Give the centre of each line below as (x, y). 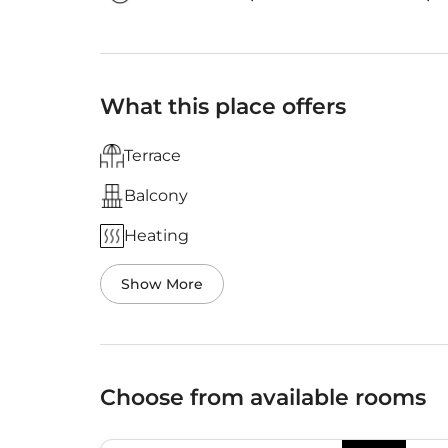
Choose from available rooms (263, 398)
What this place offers (223, 106)
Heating (156, 236)
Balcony (156, 196)
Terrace (152, 156)
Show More (162, 284)
